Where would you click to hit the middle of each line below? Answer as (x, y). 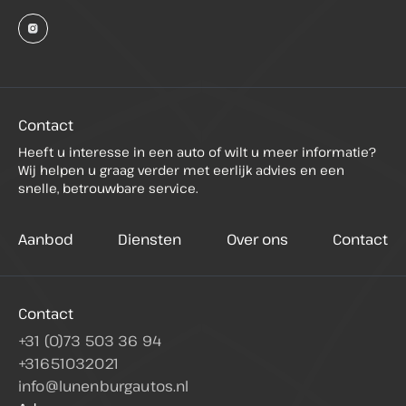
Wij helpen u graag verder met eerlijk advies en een (181, 170)
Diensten (150, 240)
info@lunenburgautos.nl (104, 387)
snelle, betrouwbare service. (108, 188)
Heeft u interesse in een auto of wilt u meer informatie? (197, 152)
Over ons (257, 240)
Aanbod (46, 240)
